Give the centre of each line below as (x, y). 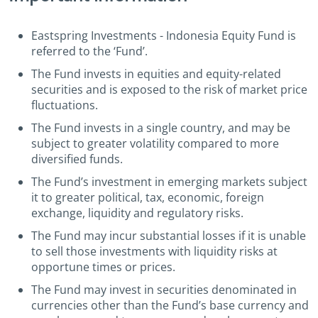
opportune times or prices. (103, 267)
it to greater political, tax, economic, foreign (148, 197)
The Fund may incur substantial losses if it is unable (169, 236)
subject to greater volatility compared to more (155, 143)
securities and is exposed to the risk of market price (169, 89)
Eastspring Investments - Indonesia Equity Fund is (164, 35)
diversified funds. (77, 159)
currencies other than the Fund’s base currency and (170, 305)
